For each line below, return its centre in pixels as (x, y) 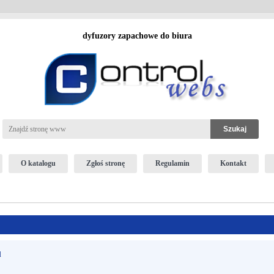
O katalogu (38, 163)
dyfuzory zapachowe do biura (137, 36)
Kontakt (233, 163)
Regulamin (172, 163)
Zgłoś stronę (105, 163)
